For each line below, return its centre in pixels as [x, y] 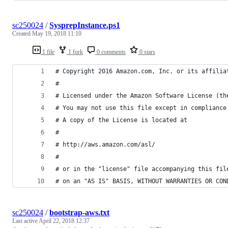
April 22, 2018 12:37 [64, 221]
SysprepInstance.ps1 [85, 25]
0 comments [110, 52]
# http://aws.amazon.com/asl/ [105, 144]
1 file [48, 52]
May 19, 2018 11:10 [57, 33]
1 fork [75, 52]
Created [22, 33]
